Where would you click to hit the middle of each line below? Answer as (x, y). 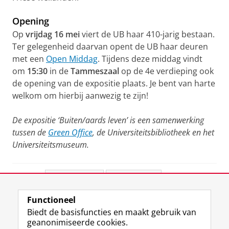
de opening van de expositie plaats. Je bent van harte (114, 83)
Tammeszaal (95, 71)
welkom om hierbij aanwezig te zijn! (80, 95)
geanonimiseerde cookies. (77, 222)
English (87, 201)
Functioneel (51, 200)
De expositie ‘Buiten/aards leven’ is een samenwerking (108, 120)
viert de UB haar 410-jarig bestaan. (147, 34)
